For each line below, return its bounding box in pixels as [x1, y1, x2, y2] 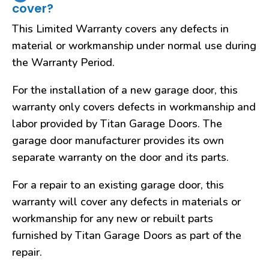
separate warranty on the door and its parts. [12, 150, 229, 165]
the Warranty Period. [12, 55, 115, 70]
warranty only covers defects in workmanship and [12, 100, 256, 114]
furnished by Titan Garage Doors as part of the [12, 228, 241, 243]
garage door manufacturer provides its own [12, 133, 224, 148]
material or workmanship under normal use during [12, 38, 256, 53]
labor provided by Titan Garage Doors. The [12, 116, 222, 131]
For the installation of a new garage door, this [12, 83, 238, 97]
